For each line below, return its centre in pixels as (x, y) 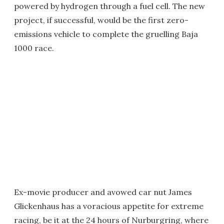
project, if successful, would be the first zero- (101, 20)
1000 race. (34, 48)
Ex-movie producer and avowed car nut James (103, 192)
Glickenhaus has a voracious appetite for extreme (109, 206)
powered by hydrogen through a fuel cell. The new (109, 6)
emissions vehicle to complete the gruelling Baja (106, 34)
